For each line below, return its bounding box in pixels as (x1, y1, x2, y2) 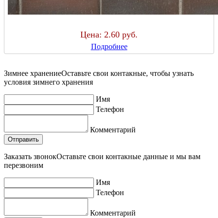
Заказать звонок (4, 152, 56, 161)
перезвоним (4, 161, 43, 170)
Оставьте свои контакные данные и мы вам (56, 152, 200, 161)
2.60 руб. (104, 30, 138, 40)
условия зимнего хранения (4, 78, 93, 87)
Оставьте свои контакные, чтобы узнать (61, 69, 194, 78)
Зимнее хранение (4, 69, 61, 78)
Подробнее (91, 42, 127, 51)
